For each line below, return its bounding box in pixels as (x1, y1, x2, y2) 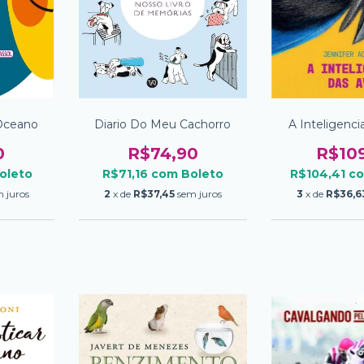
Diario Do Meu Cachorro (94, 117, 232, 132)
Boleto (180, 167, 223, 182)
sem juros (176, 188, 222, 201)
